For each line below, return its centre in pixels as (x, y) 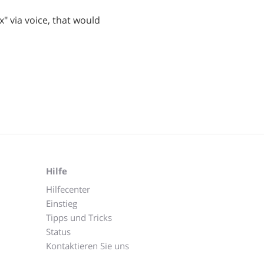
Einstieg (62, 203)
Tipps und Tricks (79, 217)
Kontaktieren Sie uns (88, 245)
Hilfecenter (68, 189)
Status (58, 231)
